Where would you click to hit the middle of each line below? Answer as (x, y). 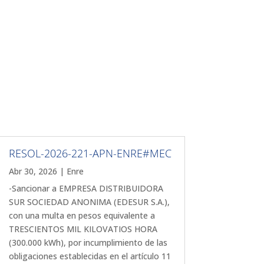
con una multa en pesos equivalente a (82, 215)
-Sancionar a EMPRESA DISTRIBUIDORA (86, 188)
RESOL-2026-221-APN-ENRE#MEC (90, 153)
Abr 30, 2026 (33, 171)
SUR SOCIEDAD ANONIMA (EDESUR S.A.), (89, 202)
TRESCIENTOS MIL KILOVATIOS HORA (83, 229)
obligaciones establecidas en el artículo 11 (90, 256)
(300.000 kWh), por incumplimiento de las (88, 242)
